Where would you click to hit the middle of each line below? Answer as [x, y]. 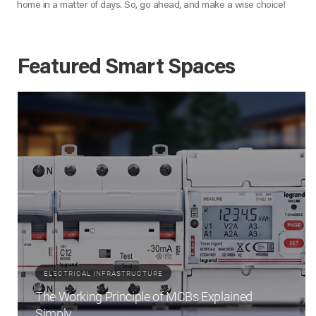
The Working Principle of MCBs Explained [144, 297]
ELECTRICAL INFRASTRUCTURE [103, 274]
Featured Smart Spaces [126, 69]
